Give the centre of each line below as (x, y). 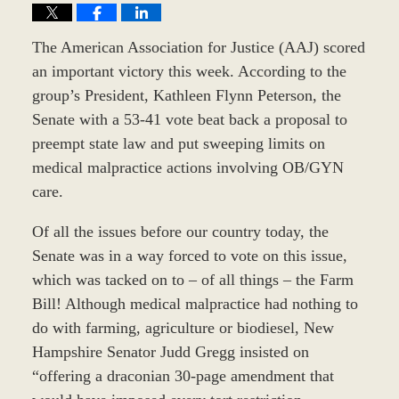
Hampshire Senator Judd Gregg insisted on (170, 351)
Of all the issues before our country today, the (180, 231)
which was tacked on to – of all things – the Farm (192, 279)
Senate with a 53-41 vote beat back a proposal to (189, 119)
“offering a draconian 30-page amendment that (183, 375)
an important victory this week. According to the (189, 71)
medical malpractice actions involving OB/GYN (187, 167)
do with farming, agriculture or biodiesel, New (183, 327)
